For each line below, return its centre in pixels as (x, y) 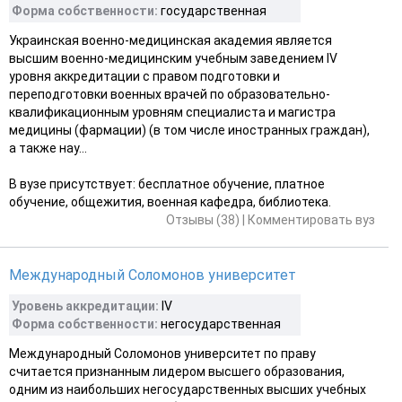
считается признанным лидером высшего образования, (177, 371)
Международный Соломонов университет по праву (162, 353)
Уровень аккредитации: (85, 306)
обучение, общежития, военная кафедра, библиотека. (170, 201)
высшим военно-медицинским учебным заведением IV (173, 58)
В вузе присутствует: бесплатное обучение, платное (167, 184)
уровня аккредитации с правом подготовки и (144, 76)
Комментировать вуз (311, 219)
